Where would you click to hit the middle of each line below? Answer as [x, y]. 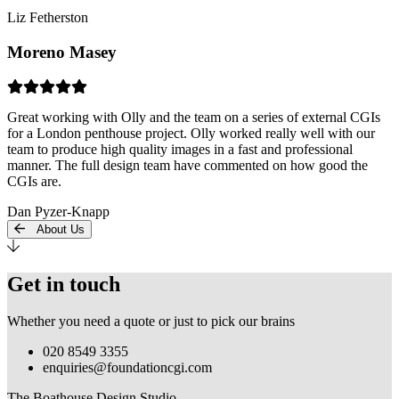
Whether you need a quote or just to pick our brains [151, 322]
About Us [54, 229]
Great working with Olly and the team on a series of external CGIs [194, 117]
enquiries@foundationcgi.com [127, 368]
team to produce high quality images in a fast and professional [180, 149]
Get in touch [64, 284]
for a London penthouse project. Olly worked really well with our [191, 133]
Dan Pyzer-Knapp [58, 211]
